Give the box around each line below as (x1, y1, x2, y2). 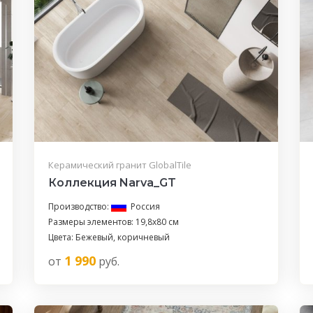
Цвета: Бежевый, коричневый (48, 231, 170, 243)
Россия (130, 200, 160, 212)
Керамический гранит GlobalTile (48, 158, 191, 171)
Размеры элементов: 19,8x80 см (48, 215, 179, 228)
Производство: (48, 200, 111, 212)
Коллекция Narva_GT (48, 175, 176, 189)
